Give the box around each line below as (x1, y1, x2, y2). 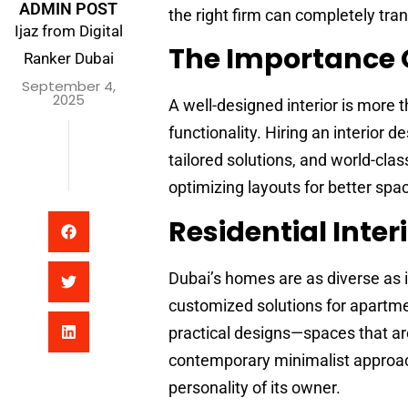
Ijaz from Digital (14, 21, 123, 40)
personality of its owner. (168, 377, 341, 397)
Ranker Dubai (23, 48, 114, 67)
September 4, (21, 76, 116, 96)
